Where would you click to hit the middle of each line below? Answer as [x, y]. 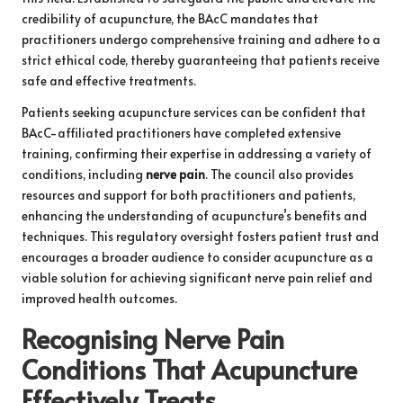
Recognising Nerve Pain [153, 338]
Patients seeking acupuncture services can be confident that [194, 112]
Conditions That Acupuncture [189, 368]
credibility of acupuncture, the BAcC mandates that [170, 18]
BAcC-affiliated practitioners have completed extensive [181, 132]
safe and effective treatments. [109, 80]
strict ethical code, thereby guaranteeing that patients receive [201, 59]
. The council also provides [279, 174]
